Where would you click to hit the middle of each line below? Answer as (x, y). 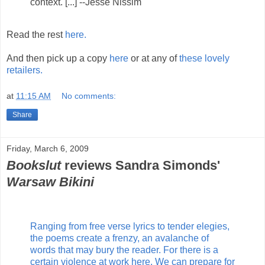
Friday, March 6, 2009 (48, 149)
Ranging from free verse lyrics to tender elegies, (130, 226)
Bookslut (34, 166)
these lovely (204, 59)
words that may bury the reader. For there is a (124, 250)
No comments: (89, 96)
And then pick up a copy (58, 59)
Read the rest (36, 35)
